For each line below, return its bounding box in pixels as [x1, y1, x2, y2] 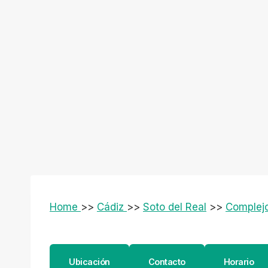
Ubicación [69, 257, 110, 267]
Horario [223, 257, 254, 267]
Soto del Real [143, 201, 206, 213]
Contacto [148, 257, 185, 267]
